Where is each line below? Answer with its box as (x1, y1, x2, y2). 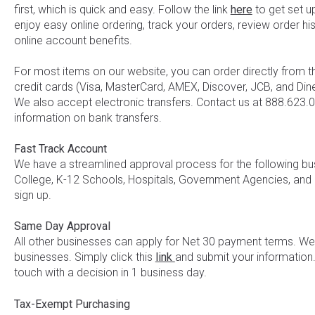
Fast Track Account (13, 142, 107, 156)
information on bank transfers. (13, 110, 162, 124)
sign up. (13, 188, 51, 202)
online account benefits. (13, 33, 132, 47)
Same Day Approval (13, 219, 110, 233)
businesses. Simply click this (13, 250, 155, 264)
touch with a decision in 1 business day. (13, 266, 207, 280)
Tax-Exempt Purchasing (13, 297, 130, 311)
